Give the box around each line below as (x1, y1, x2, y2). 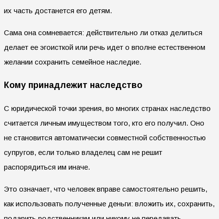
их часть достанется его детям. (4, 6, 112, 15)
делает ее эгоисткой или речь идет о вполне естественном (4, 43, 205, 51)
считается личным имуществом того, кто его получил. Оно (4, 118, 204, 127)
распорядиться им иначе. (4, 162, 90, 171)
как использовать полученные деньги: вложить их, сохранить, (4, 199, 215, 208)
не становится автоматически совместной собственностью (4, 133, 206, 142)
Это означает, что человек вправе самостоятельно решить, (4, 184, 207, 193)
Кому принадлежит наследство (4, 80, 142, 90)
